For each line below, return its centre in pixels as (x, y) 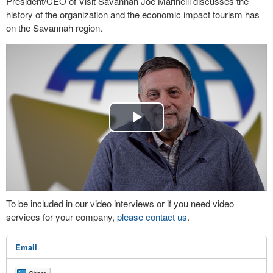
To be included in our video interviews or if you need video (120, 203)
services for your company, (62, 216)
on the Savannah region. (54, 28)
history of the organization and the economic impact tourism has (133, 14)
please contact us (152, 216)
